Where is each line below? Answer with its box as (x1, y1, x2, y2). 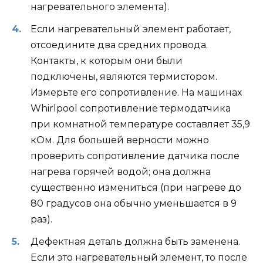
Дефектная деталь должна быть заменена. (31, 236, 240, 248)
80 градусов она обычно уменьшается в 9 (31, 198, 237, 210)
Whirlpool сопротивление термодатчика (31, 103, 231, 114)
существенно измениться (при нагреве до (31, 182, 241, 194)
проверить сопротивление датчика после (31, 150, 240, 162)
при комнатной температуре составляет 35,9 (31, 119, 250, 130)
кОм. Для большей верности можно (31, 134, 209, 146)
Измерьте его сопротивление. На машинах (31, 87, 242, 99)
